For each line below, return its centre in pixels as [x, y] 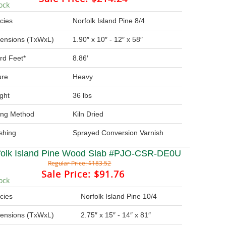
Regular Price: [68, 163]
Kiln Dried [88, 114]
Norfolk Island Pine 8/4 [109, 21]
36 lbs [82, 96]
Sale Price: [66, 174]
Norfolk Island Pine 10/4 [119, 196]
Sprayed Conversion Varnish [118, 133]
